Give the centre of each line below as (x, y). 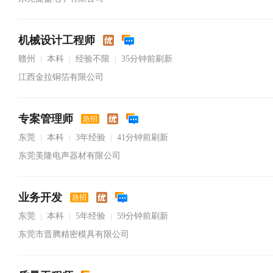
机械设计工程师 (57, 40)
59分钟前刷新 (143, 216)
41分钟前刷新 (143, 137)
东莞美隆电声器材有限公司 (69, 156)
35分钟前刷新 (147, 59)
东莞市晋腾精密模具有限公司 (74, 234)
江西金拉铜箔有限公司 (61, 77)
